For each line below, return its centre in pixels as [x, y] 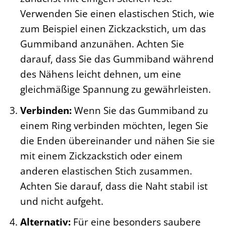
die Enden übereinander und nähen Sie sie [117, 140]
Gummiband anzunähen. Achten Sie [102, 44]
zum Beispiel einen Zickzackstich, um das [113, 29]
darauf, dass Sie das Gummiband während [117, 59]
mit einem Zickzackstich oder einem [101, 155]
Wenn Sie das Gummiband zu [140, 110]
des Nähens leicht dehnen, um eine [100, 74]
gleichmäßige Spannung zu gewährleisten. [115, 89]
